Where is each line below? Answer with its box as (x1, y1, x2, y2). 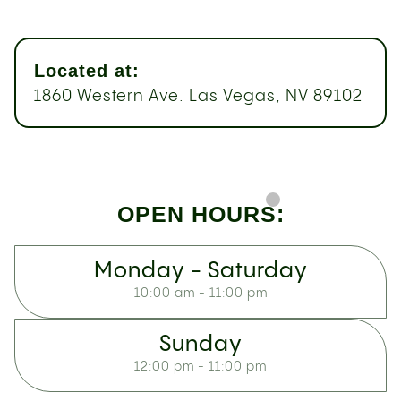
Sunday (158, 333, 243, 356)
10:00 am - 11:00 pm (133, 286, 268, 300)
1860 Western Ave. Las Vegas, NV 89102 (34, 87, 363, 105)
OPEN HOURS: (116, 200, 285, 226)
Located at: (34, 60, 140, 81)
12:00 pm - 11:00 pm (134, 360, 267, 373)
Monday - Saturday (93, 260, 308, 283)
